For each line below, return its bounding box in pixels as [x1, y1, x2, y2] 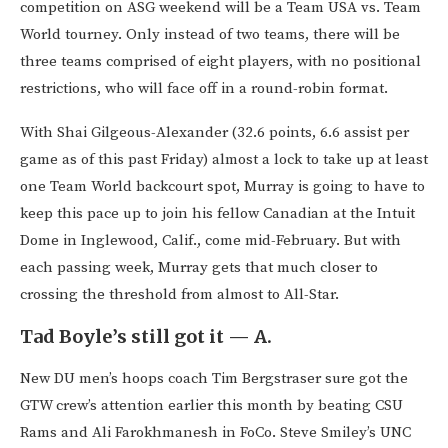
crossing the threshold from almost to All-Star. [20, 285, 339, 304]
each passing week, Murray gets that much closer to [20, 258, 378, 277]
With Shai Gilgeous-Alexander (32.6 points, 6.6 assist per [20, 123, 409, 142]
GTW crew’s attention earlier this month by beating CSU [20, 396, 403, 415]
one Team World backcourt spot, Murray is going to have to [20, 177, 425, 196]
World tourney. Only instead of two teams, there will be [20, 25, 400, 44]
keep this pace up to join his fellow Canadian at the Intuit [20, 204, 415, 223]
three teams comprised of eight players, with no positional [20, 52, 421, 71]
